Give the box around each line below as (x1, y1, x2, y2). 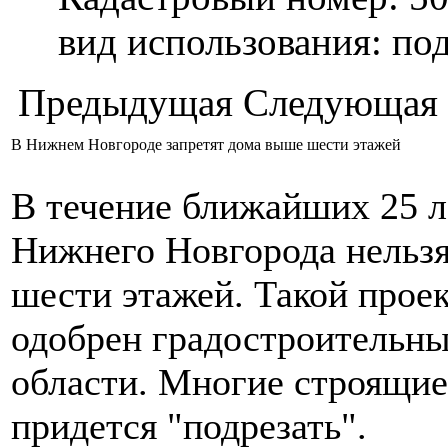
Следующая (243, 81, 438, 125)
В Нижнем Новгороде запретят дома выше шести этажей (11, 136, 401, 154)
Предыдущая (18, 81, 233, 125)
